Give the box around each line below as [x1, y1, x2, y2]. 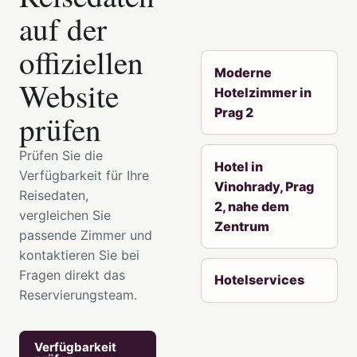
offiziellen [19, 41, 143, 83]
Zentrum [214, 218, 269, 234]
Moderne [214, 64, 272, 80]
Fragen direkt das [19, 266, 125, 283]
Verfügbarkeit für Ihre [19, 167, 149, 183]
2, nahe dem [214, 198, 289, 214]
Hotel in [214, 158, 263, 175]
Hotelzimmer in [214, 84, 312, 100]
